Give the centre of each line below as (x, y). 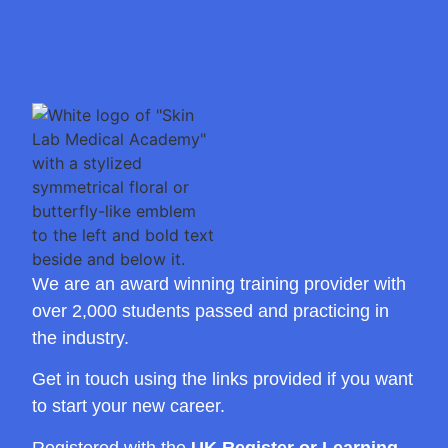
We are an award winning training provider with (219, 283)
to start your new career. (129, 406)
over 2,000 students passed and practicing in (211, 310)
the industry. (81, 337)
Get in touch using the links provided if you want (223, 379)
